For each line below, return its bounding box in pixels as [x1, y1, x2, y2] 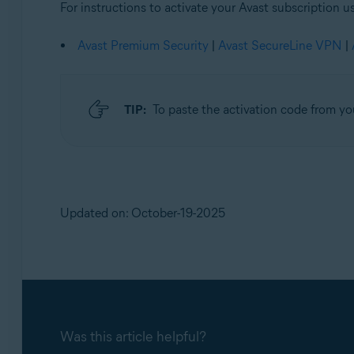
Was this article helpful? [59, 328, 206, 345]
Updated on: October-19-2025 [59, 205, 225, 220]
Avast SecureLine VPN [217, 38, 342, 53]
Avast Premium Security [77, 38, 209, 53]
